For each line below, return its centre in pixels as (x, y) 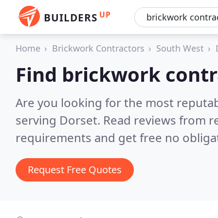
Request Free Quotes (75, 170)
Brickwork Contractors (98, 48)
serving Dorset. (59, 120)
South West (180, 48)
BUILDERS (71, 18)
